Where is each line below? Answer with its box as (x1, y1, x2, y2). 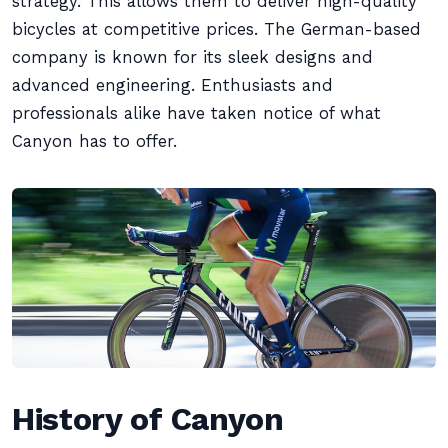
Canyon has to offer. (12, 132, 177, 151)
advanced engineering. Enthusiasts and (12, 76, 333, 95)
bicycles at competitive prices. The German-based (12, 20, 421, 39)
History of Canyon (12, 400, 284, 438)
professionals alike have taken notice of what (12, 104, 381, 123)
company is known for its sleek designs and (12, 48, 373, 67)
